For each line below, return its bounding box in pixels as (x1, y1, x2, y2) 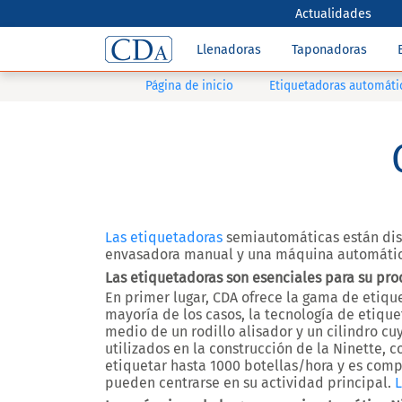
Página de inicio (145, 78, 233, 93)
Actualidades (295, 5, 372, 22)
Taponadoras (292, 42, 367, 57)
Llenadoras (197, 42, 261, 57)
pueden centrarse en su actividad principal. (105, 374, 395, 391)
